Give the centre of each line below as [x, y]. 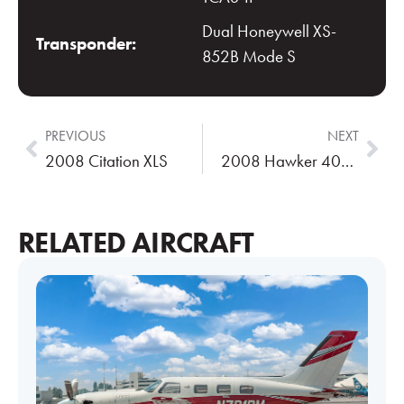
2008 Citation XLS [106, 161]
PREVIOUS [75, 136]
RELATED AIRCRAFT [136, 242]
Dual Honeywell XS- [269, 31]
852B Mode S [249, 56]
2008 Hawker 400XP [347, 161]
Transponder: [86, 44]
